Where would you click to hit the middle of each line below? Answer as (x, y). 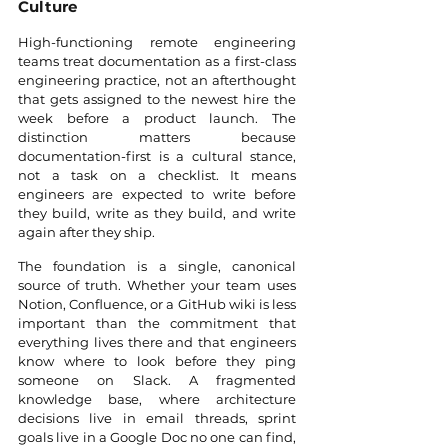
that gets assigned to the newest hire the (157, 99)
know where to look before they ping (157, 361)
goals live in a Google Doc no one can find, (157, 437)
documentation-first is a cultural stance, (157, 156)
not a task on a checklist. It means (157, 175)
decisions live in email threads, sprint (157, 418)
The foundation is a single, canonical (157, 266)
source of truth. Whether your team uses (157, 285)
